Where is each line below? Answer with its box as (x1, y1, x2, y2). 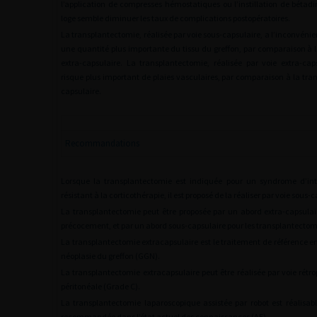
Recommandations (65, 137, 139, 149)
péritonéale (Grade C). (61, 281, 140, 292)
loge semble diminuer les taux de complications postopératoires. (61, 13, 290, 23)
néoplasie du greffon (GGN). (61, 250, 160, 261)
